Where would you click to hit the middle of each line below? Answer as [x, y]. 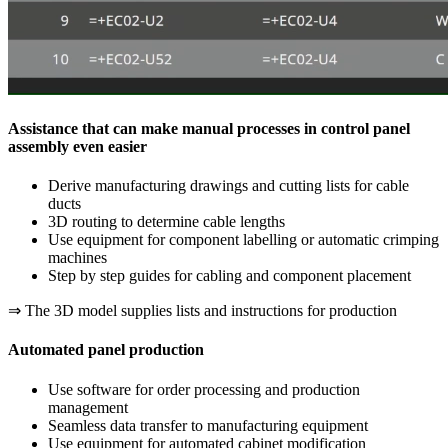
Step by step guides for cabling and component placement [229, 276]
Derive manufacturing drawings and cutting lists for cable [228, 186]
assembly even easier [77, 146]
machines [77, 258]
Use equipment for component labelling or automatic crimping [243, 240]
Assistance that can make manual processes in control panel [209, 128]
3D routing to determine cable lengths [166, 222]
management [88, 407]
